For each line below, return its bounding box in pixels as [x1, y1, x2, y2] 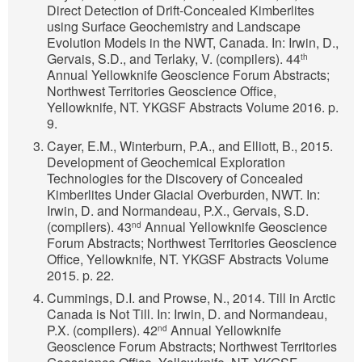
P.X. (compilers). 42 [47, 321, 158, 340]
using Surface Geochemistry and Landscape [47, 17, 301, 36]
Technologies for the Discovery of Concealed [47, 169, 303, 188]
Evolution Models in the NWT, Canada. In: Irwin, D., [47, 33, 339, 53]
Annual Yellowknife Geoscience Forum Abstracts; [47, 65, 330, 85]
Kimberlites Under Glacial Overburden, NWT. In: [47, 185, 320, 204]
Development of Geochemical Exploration [47, 153, 285, 172]
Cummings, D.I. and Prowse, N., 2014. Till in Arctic [47, 288, 335, 308]
